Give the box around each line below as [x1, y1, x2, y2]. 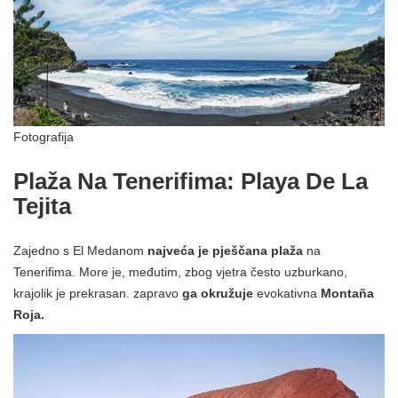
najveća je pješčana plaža [147, 243, 303, 259]
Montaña [321, 286, 374, 301]
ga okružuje [182, 286, 253, 301]
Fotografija [13, 130, 74, 145]
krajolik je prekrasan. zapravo [13, 286, 182, 301]
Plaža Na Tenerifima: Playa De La [13, 169, 368, 195]
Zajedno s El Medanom [13, 243, 147, 259]
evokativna [253, 286, 321, 301]
